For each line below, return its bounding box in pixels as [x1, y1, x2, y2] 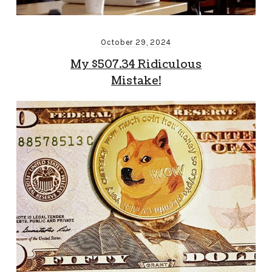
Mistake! [110, 73, 161, 89]
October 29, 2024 [100, 38, 172, 47]
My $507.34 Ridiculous [70, 57, 202, 73]
